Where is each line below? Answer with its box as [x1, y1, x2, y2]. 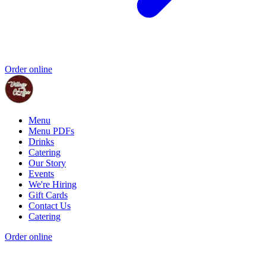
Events [28, 169, 54, 179]
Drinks [28, 137, 54, 147]
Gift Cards [28, 190, 68, 201]
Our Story [28, 158, 66, 169]
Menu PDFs [28, 126, 74, 137]
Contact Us [28, 201, 71, 211]
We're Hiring [28, 179, 77, 190]
